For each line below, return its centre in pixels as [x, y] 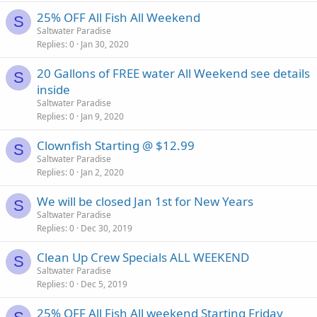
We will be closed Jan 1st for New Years [145, 201]
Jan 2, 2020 [102, 172]
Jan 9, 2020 [102, 116]
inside [53, 90]
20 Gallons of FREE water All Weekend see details [173, 73]
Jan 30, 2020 [105, 44]
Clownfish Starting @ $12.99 [116, 145]
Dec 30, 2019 [106, 228]
